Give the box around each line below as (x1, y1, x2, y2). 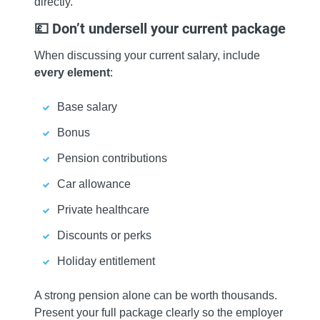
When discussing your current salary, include (34, 49, 260, 62)
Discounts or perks (57, 229, 151, 242)
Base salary (57, 101, 117, 114)
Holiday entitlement (57, 255, 155, 268)
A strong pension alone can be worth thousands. (34, 289, 277, 302)
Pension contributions (57, 152, 167, 165)
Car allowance (57, 178, 131, 191)
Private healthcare (57, 204, 149, 216)
